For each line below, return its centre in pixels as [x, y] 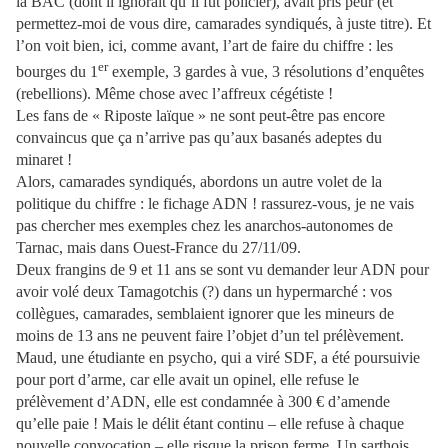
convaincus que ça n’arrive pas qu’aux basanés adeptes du [199, 137]
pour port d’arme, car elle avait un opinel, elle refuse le [187, 379]
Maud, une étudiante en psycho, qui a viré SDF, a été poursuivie [218, 357]
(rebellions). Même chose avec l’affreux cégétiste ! [174, 93]
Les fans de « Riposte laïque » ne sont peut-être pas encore [200, 115]
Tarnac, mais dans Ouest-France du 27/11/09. [158, 247]
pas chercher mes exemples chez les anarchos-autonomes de [204, 225]
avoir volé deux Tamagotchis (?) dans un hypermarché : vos [204, 291]
